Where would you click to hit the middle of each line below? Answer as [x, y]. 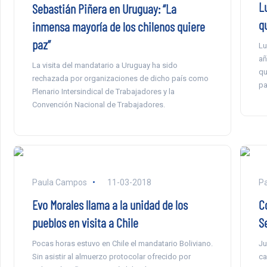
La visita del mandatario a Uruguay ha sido [105, 65]
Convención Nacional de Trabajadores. [98, 104]
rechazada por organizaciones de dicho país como [120, 78]
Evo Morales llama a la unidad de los [110, 204]
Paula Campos [59, 182]
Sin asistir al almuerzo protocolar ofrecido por [111, 256]
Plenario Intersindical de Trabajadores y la [103, 91]
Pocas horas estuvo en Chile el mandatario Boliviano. [122, 243]
